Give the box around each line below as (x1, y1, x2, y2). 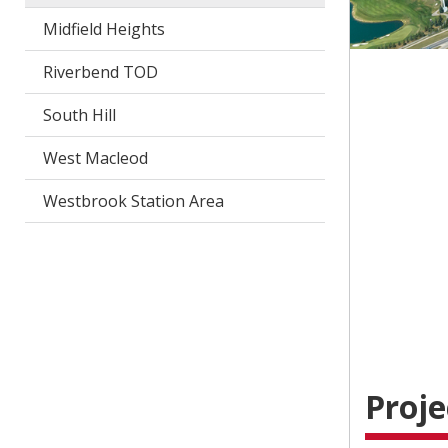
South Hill (42, 104, 116, 126)
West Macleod (42, 147, 148, 169)
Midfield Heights (42, 18, 165, 40)
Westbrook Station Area (42, 190, 224, 212)
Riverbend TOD (42, 61, 158, 83)
